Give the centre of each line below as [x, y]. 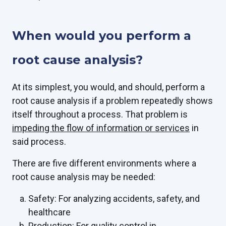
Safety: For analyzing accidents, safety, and [114, 199]
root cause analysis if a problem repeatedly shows [112, 101]
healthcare [49, 212]
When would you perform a [102, 36]
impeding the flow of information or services [101, 128]
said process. [39, 142]
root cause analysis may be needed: [84, 177]
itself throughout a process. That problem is [100, 114]
